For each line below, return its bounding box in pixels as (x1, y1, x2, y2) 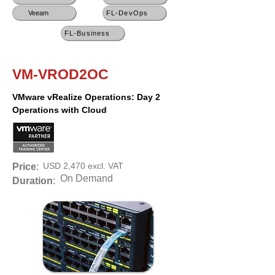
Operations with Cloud (12, 105, 107, 115)
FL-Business (64, 29, 110, 37)
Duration (12, 176, 53, 186)
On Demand (60, 173, 113, 184)
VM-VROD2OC (12, 66, 109, 82)
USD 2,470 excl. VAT (43, 161, 123, 171)
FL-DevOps (106, 9, 148, 17)
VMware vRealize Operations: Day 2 (12, 92, 160, 102)
